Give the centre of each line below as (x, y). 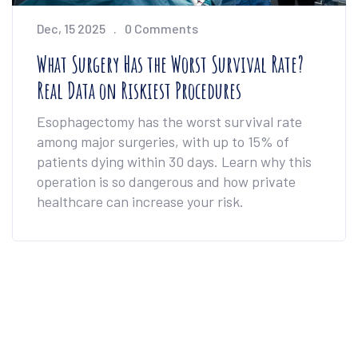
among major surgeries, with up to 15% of (163, 142)
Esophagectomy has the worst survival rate (169, 122)
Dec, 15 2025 (71, 29)
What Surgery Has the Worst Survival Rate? (170, 65)
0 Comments (161, 29)
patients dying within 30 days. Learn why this (174, 162)
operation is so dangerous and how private (166, 182)
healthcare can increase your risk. (140, 202)
